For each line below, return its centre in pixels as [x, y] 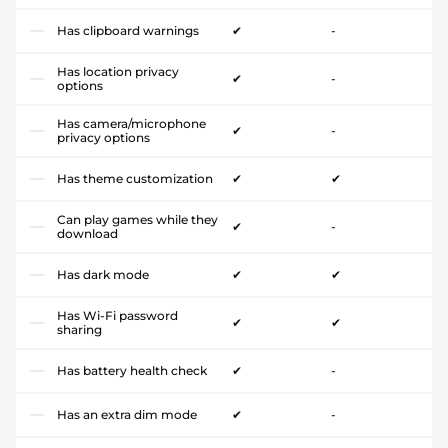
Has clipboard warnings [128, 30]
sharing [79, 329]
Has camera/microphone [131, 123]
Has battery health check [132, 370]
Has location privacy [118, 71]
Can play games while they [137, 219]
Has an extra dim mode [127, 414]
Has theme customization [135, 178]
